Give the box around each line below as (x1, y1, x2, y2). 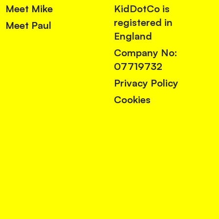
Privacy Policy (114, 77, 179, 89)
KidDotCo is (114, 2, 170, 15)
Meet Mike (5, 2, 53, 15)
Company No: (114, 46, 178, 59)
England (114, 30, 153, 43)
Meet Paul (5, 19, 51, 32)
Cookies (114, 93, 151, 106)
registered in (114, 16, 173, 29)
